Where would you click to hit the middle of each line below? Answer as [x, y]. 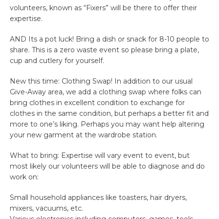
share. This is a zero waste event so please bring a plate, [104, 50]
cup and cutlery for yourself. [57, 61]
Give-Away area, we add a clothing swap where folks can [106, 92]
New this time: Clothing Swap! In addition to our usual [101, 81]
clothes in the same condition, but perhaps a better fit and [109, 114]
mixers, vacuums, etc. [46, 208]
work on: [24, 177]
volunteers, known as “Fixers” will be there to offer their [103, 8]
